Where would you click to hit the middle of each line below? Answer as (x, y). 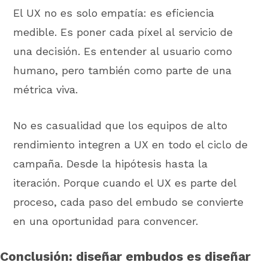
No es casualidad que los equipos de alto (121, 125)
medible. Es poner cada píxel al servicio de (123, 32)
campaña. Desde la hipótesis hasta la (111, 163)
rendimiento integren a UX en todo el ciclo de (131, 144)
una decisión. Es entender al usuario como (123, 51)
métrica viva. (46, 89)
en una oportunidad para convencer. (106, 221)
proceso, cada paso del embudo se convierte (129, 202)
